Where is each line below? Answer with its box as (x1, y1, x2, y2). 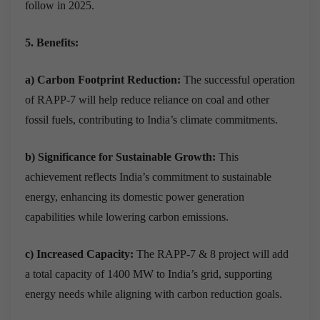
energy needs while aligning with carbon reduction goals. (25, 287, 282, 300)
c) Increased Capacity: (25, 247, 136, 260)
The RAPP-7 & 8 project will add (136, 247, 289, 260)
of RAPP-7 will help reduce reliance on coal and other (25, 93, 269, 106)
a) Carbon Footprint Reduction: (25, 73, 181, 86)
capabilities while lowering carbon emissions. (25, 210, 229, 223)
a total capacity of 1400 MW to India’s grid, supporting (25, 267, 272, 280)
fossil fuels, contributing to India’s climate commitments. (25, 113, 278, 126)
